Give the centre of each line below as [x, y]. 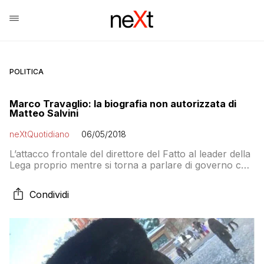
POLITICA [27, 72]
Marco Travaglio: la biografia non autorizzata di [123, 104]
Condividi [49, 194]
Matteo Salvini [44, 113]
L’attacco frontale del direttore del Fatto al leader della [130, 154]
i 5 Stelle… [32, 176]
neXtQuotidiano [39, 134]
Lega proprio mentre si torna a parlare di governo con [131, 165]
